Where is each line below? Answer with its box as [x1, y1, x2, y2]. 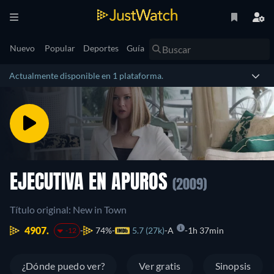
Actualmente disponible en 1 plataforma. [9, 70, 163, 81]
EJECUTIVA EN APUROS [10, 174, 172, 193]
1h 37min [187, 225, 224, 235]
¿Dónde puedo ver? [22, 260, 105, 272]
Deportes [83, 43, 119, 53]
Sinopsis [215, 260, 251, 272]
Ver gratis [139, 260, 181, 272]
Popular [45, 43, 75, 53]
